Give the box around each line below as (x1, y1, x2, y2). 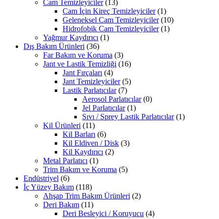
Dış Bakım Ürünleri (23, 42, 85, 50)
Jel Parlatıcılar (82, 103, 125, 112)
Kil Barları (63, 130, 95, 138)
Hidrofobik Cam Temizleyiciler (63, 24, 159, 33)
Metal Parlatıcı (43, 156, 88, 165)
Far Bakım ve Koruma (43, 50, 112, 59)
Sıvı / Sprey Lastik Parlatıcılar (82, 112, 174, 121)
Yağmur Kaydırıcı (43, 33, 98, 42)
